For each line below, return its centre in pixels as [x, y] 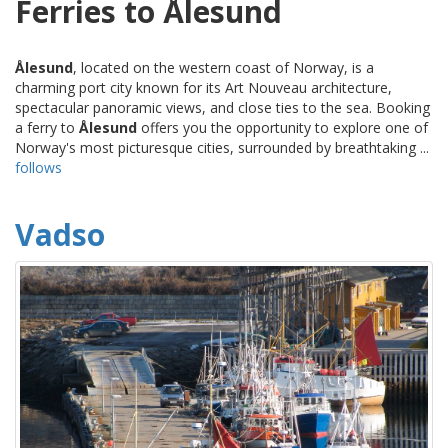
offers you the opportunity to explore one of [282, 128]
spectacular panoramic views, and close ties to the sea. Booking [222, 108]
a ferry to [47, 128]
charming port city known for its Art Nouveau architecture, [203, 88]
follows [38, 168]
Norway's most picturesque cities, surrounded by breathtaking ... [222, 148]
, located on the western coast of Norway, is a [223, 68]
